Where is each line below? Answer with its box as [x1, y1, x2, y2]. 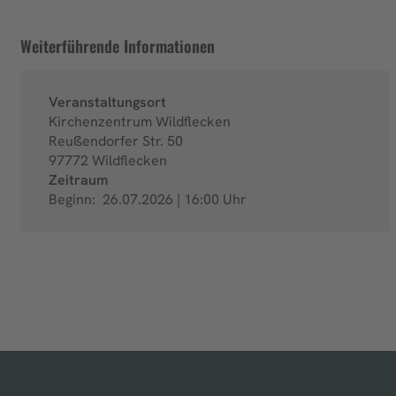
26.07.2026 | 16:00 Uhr [99, 190, 247, 209]
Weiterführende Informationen [19, 34, 215, 58]
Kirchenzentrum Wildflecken [49, 112, 231, 132]
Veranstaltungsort [49, 93, 166, 112]
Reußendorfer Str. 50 [49, 132, 183, 151]
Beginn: [49, 190, 99, 209]
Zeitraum [49, 171, 108, 190]
